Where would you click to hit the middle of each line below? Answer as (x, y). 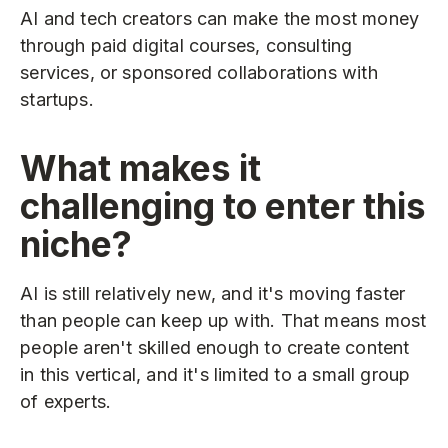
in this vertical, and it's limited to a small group (215, 375)
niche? (76, 243)
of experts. (66, 402)
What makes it (141, 167)
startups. (57, 100)
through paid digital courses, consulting (186, 46)
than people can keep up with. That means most (223, 321)
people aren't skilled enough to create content (215, 348)
